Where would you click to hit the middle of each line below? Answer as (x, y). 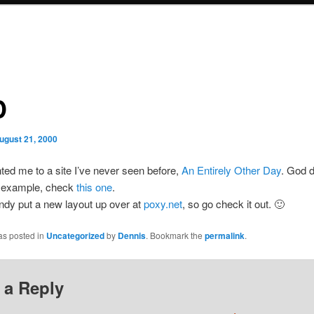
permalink (224, 236)
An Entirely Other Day (231, 170)
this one (94, 186)
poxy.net (163, 203)
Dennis (131, 236)
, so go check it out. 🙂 (233, 203)
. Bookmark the (175, 235)
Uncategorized (75, 236)
